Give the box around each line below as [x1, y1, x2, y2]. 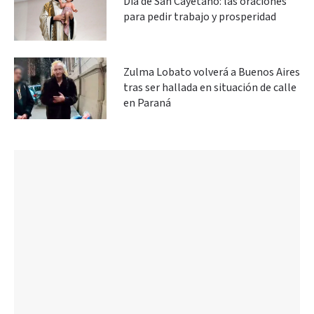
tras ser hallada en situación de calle [123, 80, 296, 95]
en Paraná [123, 95, 171, 111]
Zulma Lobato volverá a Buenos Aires [123, 64, 300, 80]
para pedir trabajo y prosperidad [123, 9, 276, 25]
